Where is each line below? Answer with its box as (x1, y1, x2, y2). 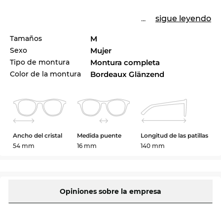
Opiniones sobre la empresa (60, 186, 161, 196)
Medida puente (76, 131, 121, 139)
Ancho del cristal (13, 131, 62, 139)
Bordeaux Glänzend (90, 69, 165, 79)
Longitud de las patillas (141, 131, 208, 139)
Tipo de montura (10, 57, 70, 67)
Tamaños (10, 34, 42, 43)
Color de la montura (10, 69, 81, 78)
